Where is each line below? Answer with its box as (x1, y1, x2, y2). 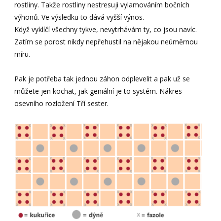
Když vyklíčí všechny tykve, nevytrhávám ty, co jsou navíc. (14, 24, 197, 34)
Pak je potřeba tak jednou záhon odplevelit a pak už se (14, 74, 190, 83)
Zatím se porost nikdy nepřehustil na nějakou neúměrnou (14, 37, 198, 46)
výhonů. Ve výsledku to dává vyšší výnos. (14, 12, 145, 22)
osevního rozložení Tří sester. (14, 98, 109, 108)
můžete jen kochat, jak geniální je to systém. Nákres (14, 86, 183, 96)
